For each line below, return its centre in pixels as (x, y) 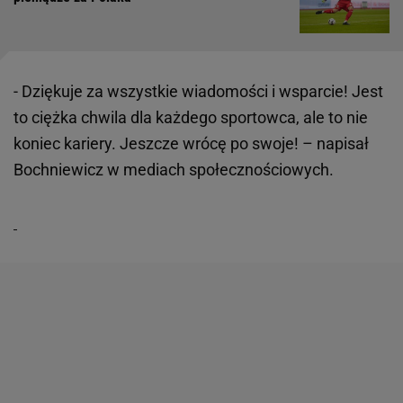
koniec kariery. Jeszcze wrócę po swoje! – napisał (191, 143)
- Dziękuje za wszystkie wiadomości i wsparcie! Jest (198, 91)
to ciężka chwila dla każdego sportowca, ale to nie (191, 117)
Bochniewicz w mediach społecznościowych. (174, 169)
